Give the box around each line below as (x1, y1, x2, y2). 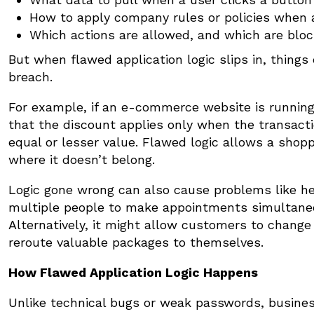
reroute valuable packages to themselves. (8, 234, 264, 250)
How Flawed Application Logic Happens (8, 264, 258, 280)
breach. (8, 69, 53, 84)
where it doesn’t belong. (8, 151, 155, 167)
